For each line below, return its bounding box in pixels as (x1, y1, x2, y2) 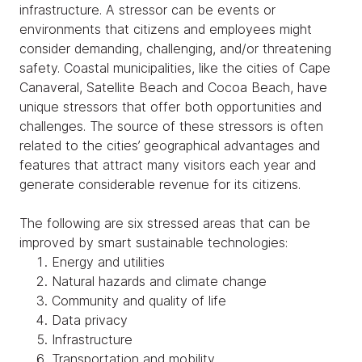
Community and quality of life (52, 292, 226, 309)
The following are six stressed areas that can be (19, 214, 310, 231)
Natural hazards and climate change (52, 272, 267, 289)
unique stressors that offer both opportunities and (19, 98, 322, 115)
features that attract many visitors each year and (19, 156, 316, 173)
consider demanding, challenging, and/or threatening (19, 40, 331, 57)
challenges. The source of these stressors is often (19, 117, 323, 134)
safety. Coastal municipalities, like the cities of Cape (19, 59, 330, 76)
